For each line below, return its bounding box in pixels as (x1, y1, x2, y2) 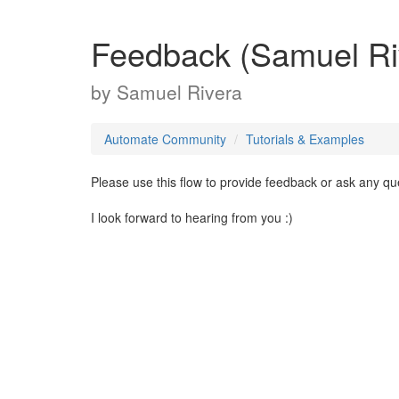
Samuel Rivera (117, 78, 242, 105)
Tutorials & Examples (246, 130, 364, 148)
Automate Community (104, 130, 226, 148)
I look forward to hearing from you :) (91, 208, 293, 226)
